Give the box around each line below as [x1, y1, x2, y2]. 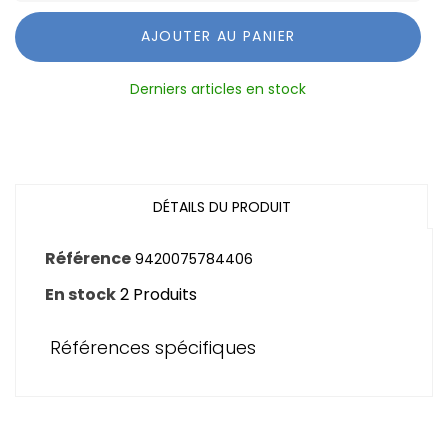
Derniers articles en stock [130, 78, 306, 99]
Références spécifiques [50, 334, 256, 360]
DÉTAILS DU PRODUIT [152, 196, 291, 217]
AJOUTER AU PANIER [140, 26, 296, 47]
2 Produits [120, 282, 197, 306]
